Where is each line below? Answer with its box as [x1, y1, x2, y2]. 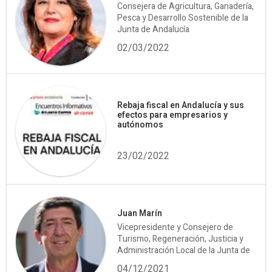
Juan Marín [117, 207, 163, 220]
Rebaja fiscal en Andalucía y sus [117, 99, 245, 112]
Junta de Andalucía [117, 22, 190, 36]
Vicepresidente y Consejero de [117, 221, 234, 234]
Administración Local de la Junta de [117, 244, 251, 257]
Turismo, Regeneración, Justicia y [117, 233, 244, 246]
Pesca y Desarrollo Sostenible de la [117, 11, 249, 24]
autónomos [117, 118, 164, 132]
